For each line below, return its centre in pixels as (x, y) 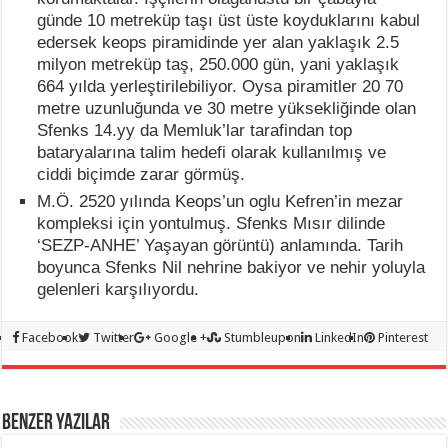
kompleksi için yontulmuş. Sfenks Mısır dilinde (211, 224)
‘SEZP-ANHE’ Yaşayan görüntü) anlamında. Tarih (220, 246)
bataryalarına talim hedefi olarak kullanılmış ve (212, 153)
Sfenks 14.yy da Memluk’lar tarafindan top (195, 131)
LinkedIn (340, 338)
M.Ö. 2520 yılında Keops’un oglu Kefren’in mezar (220, 202)
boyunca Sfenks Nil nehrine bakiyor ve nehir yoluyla (231, 268)
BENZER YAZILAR (56, 424)
